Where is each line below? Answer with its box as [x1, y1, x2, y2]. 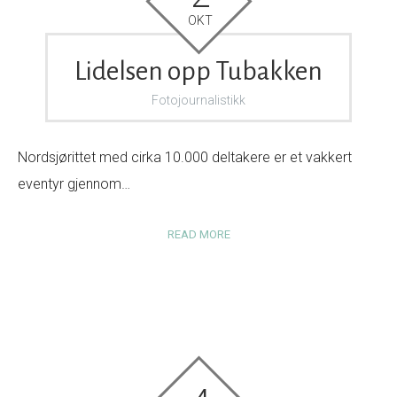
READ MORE [167, 227, 230, 241]
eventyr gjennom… [18, 175, 130, 192]
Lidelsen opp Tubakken [74, 56, 323, 85]
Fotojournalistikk [152, 92, 245, 107]
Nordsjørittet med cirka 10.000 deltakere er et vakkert [18, 148, 352, 166]
